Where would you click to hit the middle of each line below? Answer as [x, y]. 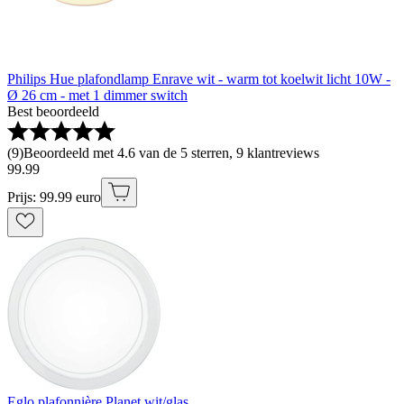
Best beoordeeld [53, 112]
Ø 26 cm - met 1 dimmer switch [97, 96]
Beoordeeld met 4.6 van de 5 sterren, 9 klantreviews [171, 153]
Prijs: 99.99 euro [54, 197]
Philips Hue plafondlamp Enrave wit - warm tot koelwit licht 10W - [199, 79]
